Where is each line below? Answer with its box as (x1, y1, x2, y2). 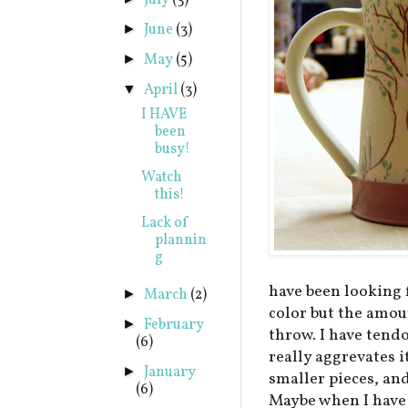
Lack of (140, 213, 189, 233)
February (144, 315, 205, 335)
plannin (154, 230, 207, 250)
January (144, 362, 197, 382)
